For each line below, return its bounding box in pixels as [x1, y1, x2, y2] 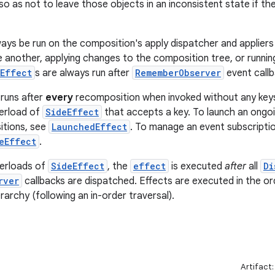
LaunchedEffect [52, 121, 127, 133]
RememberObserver [135, 67, 221, 79]
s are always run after [35, 67, 132, 79]
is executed [169, 160, 225, 172]
